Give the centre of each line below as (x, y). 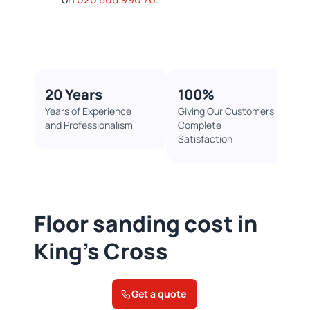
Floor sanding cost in (145, 224)
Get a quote (159, 294)
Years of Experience (88, 111)
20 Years (73, 95)
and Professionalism (89, 125)
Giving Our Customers (226, 111)
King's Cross (101, 252)
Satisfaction (205, 139)
